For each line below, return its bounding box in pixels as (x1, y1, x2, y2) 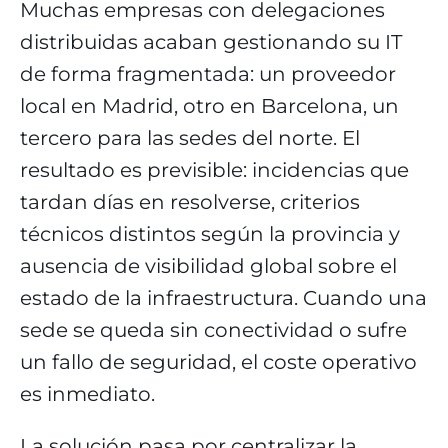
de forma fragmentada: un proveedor (20, 62, 396, 86)
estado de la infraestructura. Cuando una (20, 286, 427, 310)
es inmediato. (20, 382, 155, 406)
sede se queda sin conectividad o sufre (20, 318, 407, 342)
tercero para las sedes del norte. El (20, 126, 360, 150)
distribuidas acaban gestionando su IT (20, 30, 402, 54)
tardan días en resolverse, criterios (20, 190, 360, 214)
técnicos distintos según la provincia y (20, 222, 400, 246)
